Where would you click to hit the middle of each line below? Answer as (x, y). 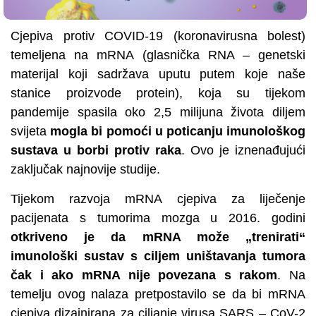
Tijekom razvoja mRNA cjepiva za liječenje (158, 199)
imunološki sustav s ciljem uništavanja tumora (158, 256)
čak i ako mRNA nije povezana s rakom (144, 275)
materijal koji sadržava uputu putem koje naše (158, 74)
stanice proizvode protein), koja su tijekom (158, 93)
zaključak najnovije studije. (85, 170)
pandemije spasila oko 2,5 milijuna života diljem (158, 113)
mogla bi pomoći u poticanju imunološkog (178, 132)
